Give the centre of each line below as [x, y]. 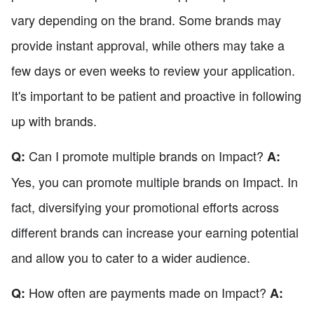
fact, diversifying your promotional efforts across [145, 207]
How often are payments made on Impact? [148, 293]
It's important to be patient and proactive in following [156, 96]
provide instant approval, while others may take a [148, 45]
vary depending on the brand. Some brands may [146, 20]
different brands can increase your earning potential [155, 232]
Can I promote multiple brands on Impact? [146, 156]
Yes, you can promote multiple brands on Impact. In [155, 182]
